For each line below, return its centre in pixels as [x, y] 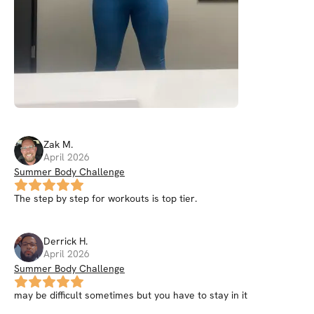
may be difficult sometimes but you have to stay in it [131, 295]
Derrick [60, 241]
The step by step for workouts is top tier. [105, 198]
